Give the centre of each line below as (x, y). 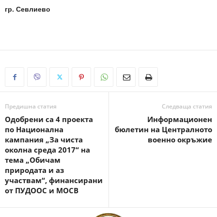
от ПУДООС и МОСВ (42, 190)
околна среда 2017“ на (47, 149)
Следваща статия (187, 106)
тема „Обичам (33, 160)
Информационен (180, 119)
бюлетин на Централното (163, 129)
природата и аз (34, 170)
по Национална (34, 129)
